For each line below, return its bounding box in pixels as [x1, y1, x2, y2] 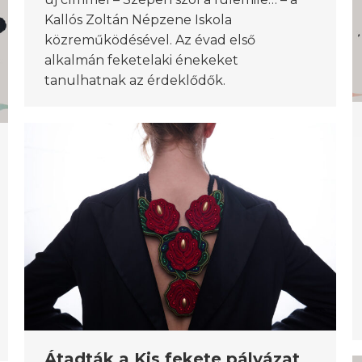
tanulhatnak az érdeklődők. [44, 72, 229, 88]
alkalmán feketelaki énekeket [44, 52, 238, 68]
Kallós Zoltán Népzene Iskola [44, 11, 232, 27]
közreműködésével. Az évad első [44, 32, 255, 48]
